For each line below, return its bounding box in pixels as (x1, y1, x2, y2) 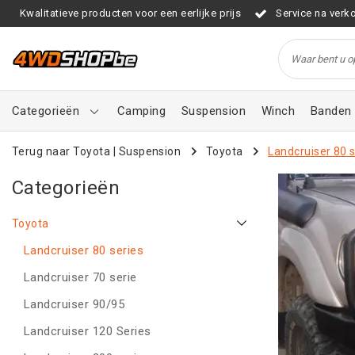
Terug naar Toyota (12, 144, 113, 158)
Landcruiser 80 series (24, 243, 144, 258)
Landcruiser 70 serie (24, 270, 137, 284)
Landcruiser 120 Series (24, 324, 151, 338)
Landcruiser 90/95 (24, 297, 125, 311)
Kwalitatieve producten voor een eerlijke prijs (20, 7, 242, 19)
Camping (116, 104, 166, 118)
